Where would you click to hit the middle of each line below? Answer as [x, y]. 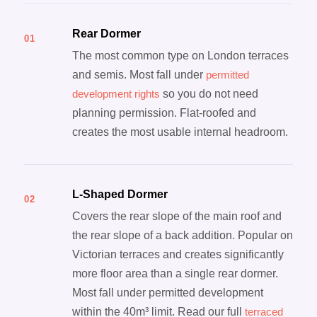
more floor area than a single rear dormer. [175, 274]
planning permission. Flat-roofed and [164, 113]
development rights [116, 94]
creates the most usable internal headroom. [180, 132]
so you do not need [209, 94]
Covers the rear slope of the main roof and [177, 217]
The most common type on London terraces [180, 56]
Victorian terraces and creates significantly [178, 255]
